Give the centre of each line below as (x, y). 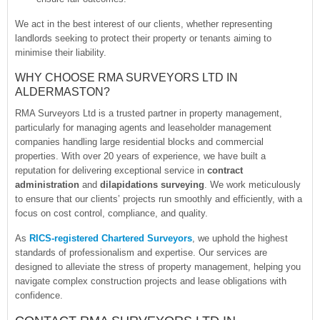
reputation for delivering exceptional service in (111, 170)
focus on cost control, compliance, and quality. (111, 213)
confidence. (39, 295)
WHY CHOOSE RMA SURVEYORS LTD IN (126, 77)
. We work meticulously (252, 184)
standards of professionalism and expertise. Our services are (141, 252)
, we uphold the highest (240, 238)
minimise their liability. (61, 52)
